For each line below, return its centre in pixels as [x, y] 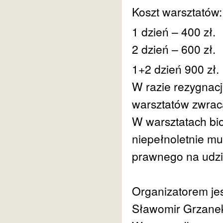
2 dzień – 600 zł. [174, 49]
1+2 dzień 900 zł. [175, 69]
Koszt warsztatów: [177, 11]
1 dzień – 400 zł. [174, 31]
